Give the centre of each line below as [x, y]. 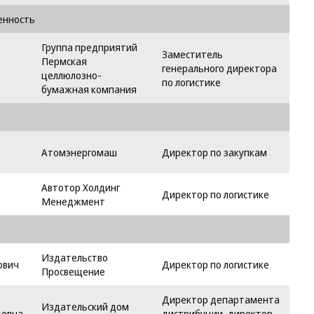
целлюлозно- [71, 75]
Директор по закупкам [214, 152]
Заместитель [192, 54]
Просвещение [73, 271]
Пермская [64, 61]
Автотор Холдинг [81, 187]
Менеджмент [73, 201]
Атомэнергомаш [79, 152]
